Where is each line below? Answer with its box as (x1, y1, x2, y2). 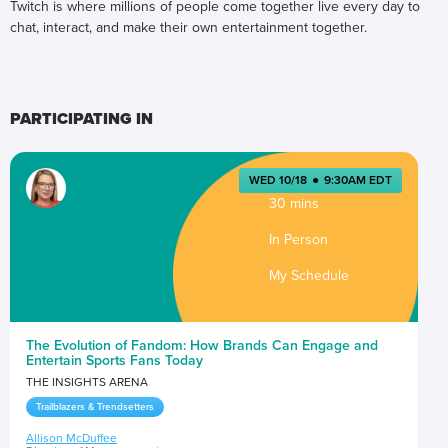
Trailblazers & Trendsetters (36, 401, 154, 413)
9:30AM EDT (324, 173, 392, 188)
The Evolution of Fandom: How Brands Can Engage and (26, 337, 378, 354)
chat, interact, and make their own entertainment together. (10, 19, 367, 36)
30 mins (269, 195, 319, 212)
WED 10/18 (249, 173, 307, 188)
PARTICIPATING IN (10, 109, 153, 129)
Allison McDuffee (26, 431, 117, 446)
